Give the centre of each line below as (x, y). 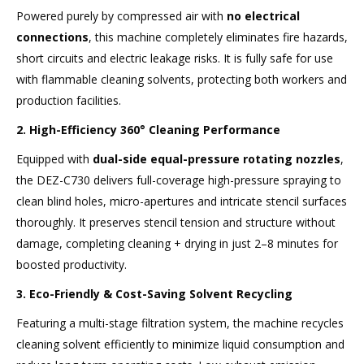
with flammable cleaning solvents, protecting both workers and (182, 80)
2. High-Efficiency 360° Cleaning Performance (148, 130)
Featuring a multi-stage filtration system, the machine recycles (180, 323)
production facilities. (69, 101)
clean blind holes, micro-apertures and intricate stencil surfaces (182, 201)
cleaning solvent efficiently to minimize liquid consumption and (180, 344)
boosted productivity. (71, 265)
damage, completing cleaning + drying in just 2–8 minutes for (177, 244)
